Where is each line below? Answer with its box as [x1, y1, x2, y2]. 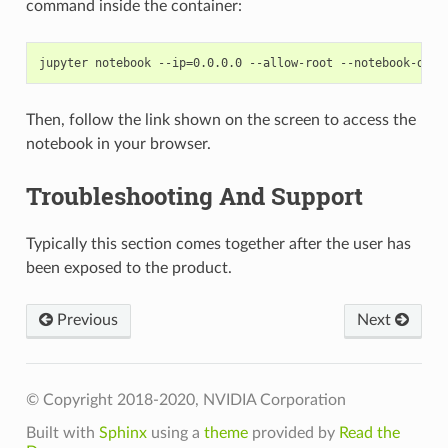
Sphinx [98, 425, 147, 442]
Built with [25, 425, 99, 442]
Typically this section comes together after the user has [25, 236, 411, 253]
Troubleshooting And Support [25, 180, 363, 213]
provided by [247, 425, 339, 442]
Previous [52, 312, 118, 329]
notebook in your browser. [25, 136, 211, 153]
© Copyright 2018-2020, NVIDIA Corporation [25, 392, 346, 409]
